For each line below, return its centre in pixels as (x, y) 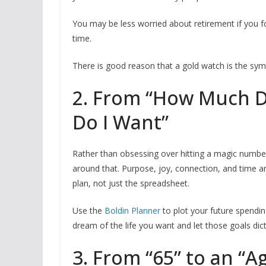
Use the (88, 211)
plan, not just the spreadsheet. (131, 183)
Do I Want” (121, 122)
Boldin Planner (132, 211)
